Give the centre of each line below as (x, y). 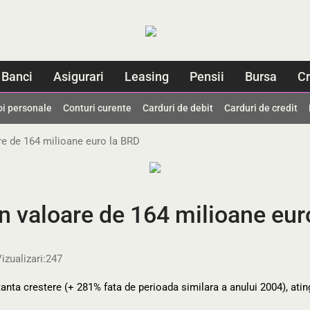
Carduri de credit (261, 108)
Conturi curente (97, 108)
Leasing (147, 76)
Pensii (207, 76)
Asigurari (79, 76)
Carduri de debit (178, 108)
